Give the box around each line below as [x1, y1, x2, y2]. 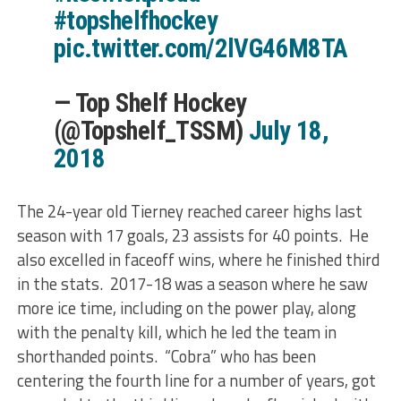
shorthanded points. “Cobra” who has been [16, 344, 316, 369]
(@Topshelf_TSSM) [53, 115, 249, 146]
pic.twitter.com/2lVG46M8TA [53, 33, 348, 64]
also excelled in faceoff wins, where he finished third [16, 247, 380, 272]
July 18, [248, 115, 329, 146]
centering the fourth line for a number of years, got [16, 368, 376, 393]
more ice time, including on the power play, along [16, 295, 356, 320]
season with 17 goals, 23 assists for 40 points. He [16, 223, 369, 248]
